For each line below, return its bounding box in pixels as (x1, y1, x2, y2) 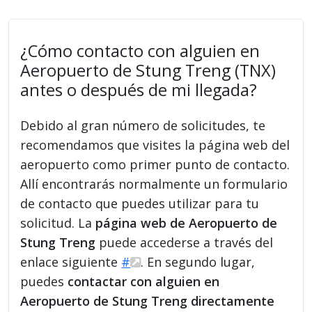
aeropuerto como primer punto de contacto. (20, 155, 290, 173)
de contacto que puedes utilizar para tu (20, 194, 260, 212)
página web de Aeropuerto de (95, 214, 278, 231)
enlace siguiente (20, 253, 122, 270)
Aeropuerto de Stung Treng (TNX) (20, 58, 276, 81)
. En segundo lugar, (141, 253, 256, 270)
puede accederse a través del (95, 233, 274, 251)
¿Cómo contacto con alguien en (20, 39, 260, 62)
